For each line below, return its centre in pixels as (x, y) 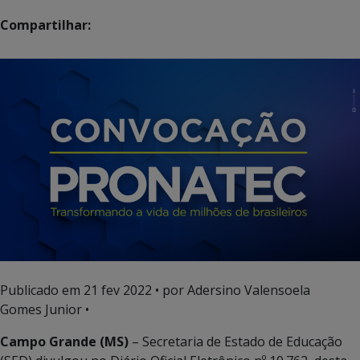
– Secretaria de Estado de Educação (237, 341)
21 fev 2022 (118, 290)
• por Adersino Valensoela (231, 290)
